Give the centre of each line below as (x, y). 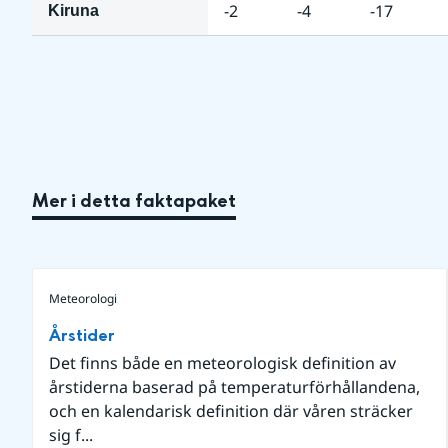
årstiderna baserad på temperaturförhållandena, (234, 387)
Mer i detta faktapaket (134, 201)
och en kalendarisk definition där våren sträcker (231, 411)
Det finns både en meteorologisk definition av (222, 363)
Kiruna (73, 10)
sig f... (71, 435)
